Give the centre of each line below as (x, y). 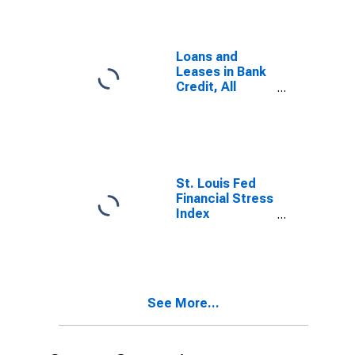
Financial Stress (225, 198)
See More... (183, 303)
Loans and (207, 57)
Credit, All (206, 87)
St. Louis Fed (216, 183)
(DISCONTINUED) (229, 229)
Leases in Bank (221, 72)
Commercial (212, 102)
